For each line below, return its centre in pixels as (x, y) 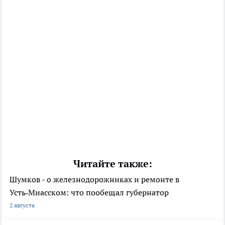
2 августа (22, 205)
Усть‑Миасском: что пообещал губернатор (89, 192)
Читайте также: (113, 163)
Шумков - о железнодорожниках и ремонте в (94, 179)
